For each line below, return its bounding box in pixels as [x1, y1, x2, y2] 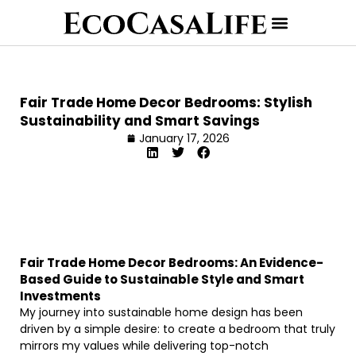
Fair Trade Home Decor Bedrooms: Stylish [20, 93, 312, 112]
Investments [20, 288, 101, 304]
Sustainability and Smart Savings [20, 111, 260, 130]
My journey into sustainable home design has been [20, 304, 303, 320]
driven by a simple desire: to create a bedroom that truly [20, 321, 335, 337]
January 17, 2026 [138, 130, 230, 146]
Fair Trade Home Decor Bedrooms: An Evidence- [20, 254, 323, 271]
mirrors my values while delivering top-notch [20, 338, 269, 354]
